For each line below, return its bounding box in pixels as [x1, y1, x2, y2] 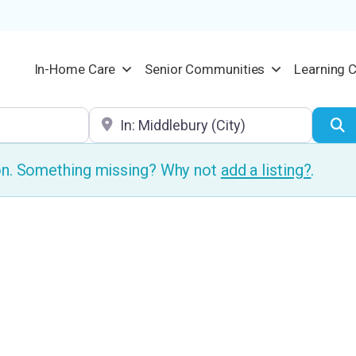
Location [87, 109, 141, 126]
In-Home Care [33, 60, 116, 77]
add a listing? [220, 161, 311, 180]
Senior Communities [145, 60, 265, 77]
